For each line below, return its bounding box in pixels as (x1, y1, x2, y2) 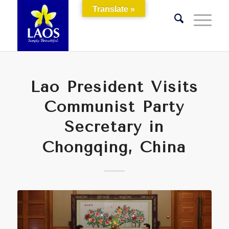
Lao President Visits (30, 78, 199, 96)
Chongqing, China (42, 138, 187, 156)
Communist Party (44, 98, 185, 116)
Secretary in (64, 118, 165, 136)
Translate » (93, 5, 135, 13)
